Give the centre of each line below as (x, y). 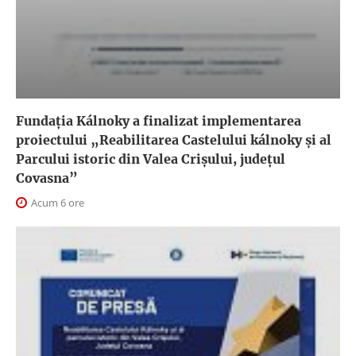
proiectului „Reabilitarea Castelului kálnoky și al (174, 140)
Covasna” (47, 178)
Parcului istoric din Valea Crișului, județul (151, 159)
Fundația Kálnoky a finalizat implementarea (159, 121)
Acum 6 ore (56, 203)
